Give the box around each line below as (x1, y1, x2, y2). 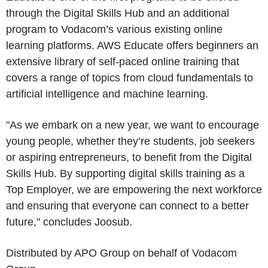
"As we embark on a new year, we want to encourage (6, 119, 259, 131)
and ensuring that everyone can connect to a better (6, 200, 249, 212)
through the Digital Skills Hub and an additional (6, 7, 229, 19)
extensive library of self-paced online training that (6, 56, 239, 68)
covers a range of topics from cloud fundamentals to (6, 72, 253, 84)
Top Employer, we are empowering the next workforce (6, 184, 262, 196)
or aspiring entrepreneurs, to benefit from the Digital (6, 151, 252, 163)
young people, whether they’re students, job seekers (6, 135, 255, 147)
